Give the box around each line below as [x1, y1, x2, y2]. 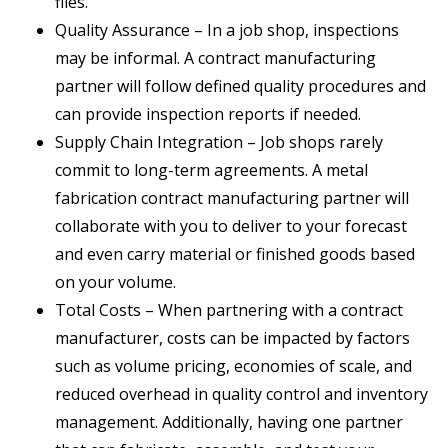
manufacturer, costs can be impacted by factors [55, 327, 410, 350]
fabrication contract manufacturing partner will [55, 187, 409, 210]
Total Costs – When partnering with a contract [55, 299, 403, 322]
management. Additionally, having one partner [55, 411, 403, 434]
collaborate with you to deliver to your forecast [55, 215, 407, 238]
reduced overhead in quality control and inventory [55, 383, 428, 406]
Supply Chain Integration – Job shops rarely [55, 131, 383, 154]
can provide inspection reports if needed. [55, 103, 361, 126]
